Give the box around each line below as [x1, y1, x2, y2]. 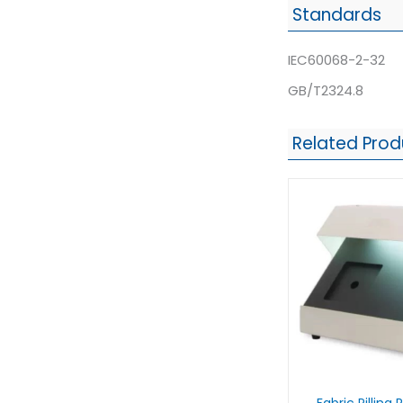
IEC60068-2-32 [288, 49, 385, 69]
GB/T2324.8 [288, 80, 363, 100]
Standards [292, 2, 381, 27]
